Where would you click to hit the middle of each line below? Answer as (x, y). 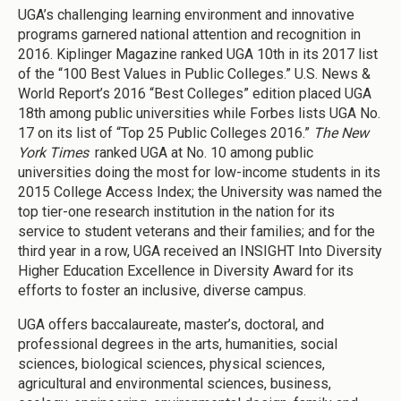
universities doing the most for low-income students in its (199, 172)
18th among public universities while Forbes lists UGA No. (199, 113)
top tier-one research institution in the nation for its (176, 211)
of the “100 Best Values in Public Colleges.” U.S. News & (194, 73)
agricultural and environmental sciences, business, (175, 383)
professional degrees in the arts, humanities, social (178, 344)
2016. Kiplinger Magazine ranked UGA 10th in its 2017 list (198, 54)
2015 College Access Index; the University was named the (200, 192)
